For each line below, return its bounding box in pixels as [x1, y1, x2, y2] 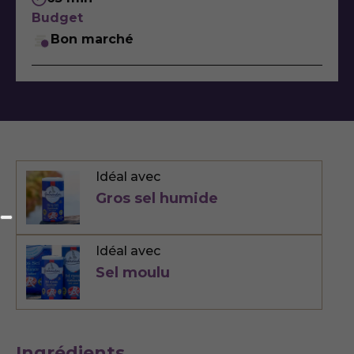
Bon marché [51, 32, 134, 47]
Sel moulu [96, 264, 171, 282]
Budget [32, 10, 83, 25]
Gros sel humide [96, 190, 219, 207]
